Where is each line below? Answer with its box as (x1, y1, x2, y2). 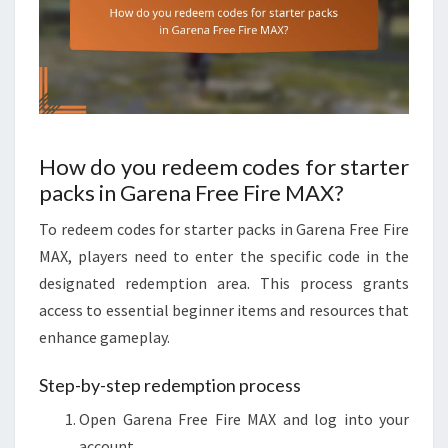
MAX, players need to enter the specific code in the (39, 245, 409, 266)
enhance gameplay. (39, 326, 170, 347)
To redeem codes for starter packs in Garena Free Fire (39, 218, 409, 239)
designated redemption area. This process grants (39, 272, 409, 293)
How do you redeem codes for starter (39, 152, 409, 180)
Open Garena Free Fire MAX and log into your (79, 408, 409, 429)
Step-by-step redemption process (39, 373, 301, 396)
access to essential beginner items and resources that (39, 299, 409, 320)
